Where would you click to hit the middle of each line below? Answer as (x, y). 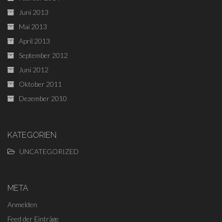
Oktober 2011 (40, 84)
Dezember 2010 (43, 99)
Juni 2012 (34, 70)
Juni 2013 (34, 12)
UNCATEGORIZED (49, 152)
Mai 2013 (33, 27)
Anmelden (22, 205)
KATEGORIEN (32, 135)
